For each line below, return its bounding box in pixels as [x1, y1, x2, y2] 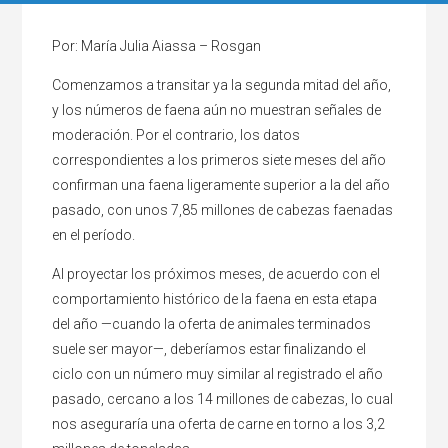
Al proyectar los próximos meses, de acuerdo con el [52, 265, 381, 282]
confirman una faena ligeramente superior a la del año [52, 176, 391, 193]
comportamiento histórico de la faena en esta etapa [52, 290, 378, 307]
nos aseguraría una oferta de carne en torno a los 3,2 [52, 415, 386, 432]
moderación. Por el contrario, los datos [52, 126, 301, 143]
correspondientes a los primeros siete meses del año [52, 151, 387, 168]
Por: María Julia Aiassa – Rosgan [52, 37, 262, 54]
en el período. [52, 226, 136, 243]
